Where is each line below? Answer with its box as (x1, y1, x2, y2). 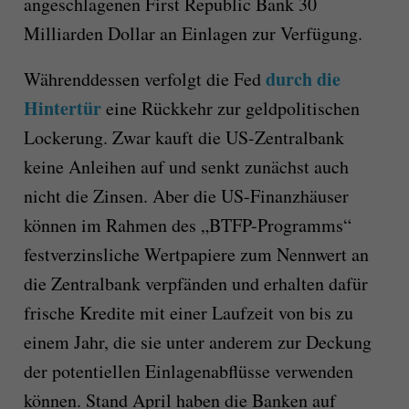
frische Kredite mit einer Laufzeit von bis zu (23, 300, 353, 326)
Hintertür (23, 95, 101, 122)
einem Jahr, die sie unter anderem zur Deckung (23, 330, 372, 355)
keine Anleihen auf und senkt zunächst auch (23, 154, 349, 180)
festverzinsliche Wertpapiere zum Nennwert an (23, 242, 369, 267)
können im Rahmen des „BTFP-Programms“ (23, 213, 351, 238)
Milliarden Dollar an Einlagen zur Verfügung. (23, 21, 362, 47)
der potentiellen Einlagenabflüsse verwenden (23, 359, 353, 384)
